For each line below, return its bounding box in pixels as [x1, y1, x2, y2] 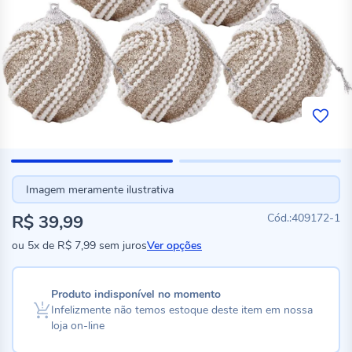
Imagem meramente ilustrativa [25, 181, 174, 197]
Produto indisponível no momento [50, 286, 221, 302]
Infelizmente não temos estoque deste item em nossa [50, 302, 313, 317]
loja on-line [50, 317, 104, 333]
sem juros [96, 238, 147, 253]
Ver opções [147, 238, 202, 253]
